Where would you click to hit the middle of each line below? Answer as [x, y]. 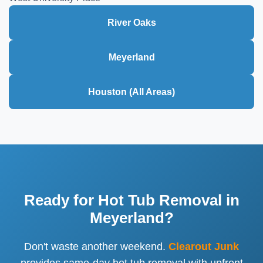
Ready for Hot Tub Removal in [131, 200]
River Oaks [131, 22]
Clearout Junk [204, 246]
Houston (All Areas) [131, 92]
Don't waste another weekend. [96, 246]
